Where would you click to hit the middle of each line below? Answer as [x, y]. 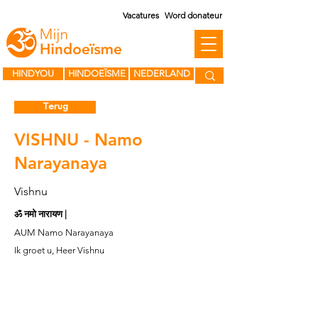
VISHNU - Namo [78, 139]
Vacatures [141, 15]
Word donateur [193, 15]
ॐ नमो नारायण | [40, 214]
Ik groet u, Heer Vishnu [59, 250]
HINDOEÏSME [97, 73]
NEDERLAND [162, 73]
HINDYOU [33, 73]
